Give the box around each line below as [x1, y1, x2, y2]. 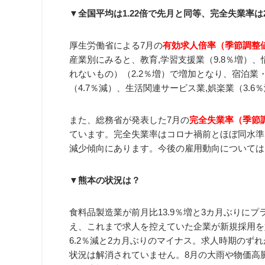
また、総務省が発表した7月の [69, 114, 189, 125]
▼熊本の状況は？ [69, 174, 140, 185]
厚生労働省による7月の [69, 40, 163, 50]
